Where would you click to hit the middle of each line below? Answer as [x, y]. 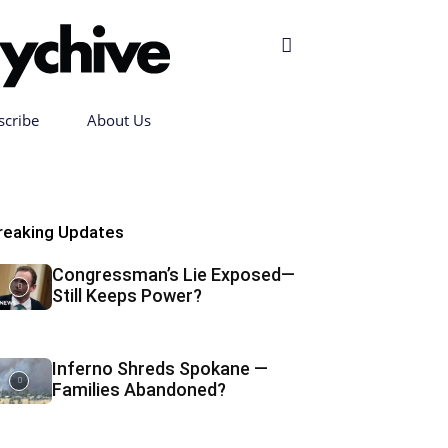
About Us [119, 120]
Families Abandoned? [138, 389]
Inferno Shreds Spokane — [159, 368]
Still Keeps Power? [126, 295]
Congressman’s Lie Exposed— [173, 274]
